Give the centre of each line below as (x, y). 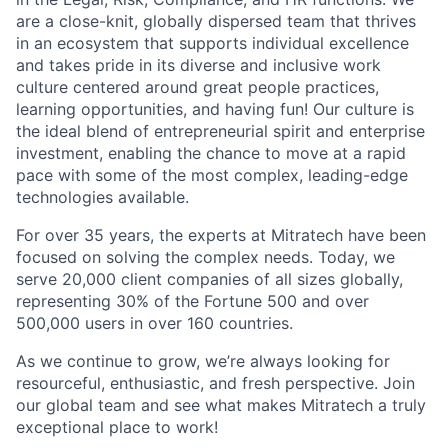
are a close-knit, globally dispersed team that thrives (216, 21)
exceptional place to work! (117, 427)
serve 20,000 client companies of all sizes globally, (209, 279)
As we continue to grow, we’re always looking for (203, 361)
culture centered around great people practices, (197, 87)
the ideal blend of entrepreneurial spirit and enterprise (220, 131)
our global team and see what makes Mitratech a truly (221, 405)
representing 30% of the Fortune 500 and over (192, 301)
